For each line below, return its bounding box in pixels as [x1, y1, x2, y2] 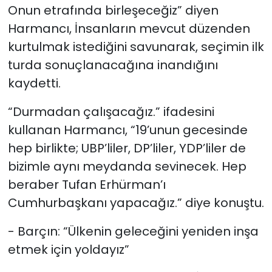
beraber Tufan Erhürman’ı [7, 176, 166, 194]
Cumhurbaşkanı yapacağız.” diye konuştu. [7, 194, 264, 212]
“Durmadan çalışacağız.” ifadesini [7, 103, 214, 121]
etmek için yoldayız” [7, 241, 129, 259]
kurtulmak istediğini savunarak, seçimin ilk [7, 38, 264, 56]
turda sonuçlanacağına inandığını [7, 56, 218, 74]
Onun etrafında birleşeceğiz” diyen [7, 2, 219, 19]
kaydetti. [7, 75, 61, 92]
